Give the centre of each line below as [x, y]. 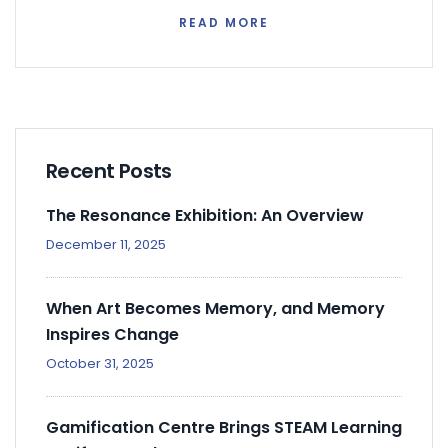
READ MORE [224, 22]
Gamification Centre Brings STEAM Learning [224, 427]
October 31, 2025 [100, 363]
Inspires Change [112, 334]
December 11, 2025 [106, 244]
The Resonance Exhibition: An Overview [205, 215]
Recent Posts [109, 170]
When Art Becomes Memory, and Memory [215, 308]
